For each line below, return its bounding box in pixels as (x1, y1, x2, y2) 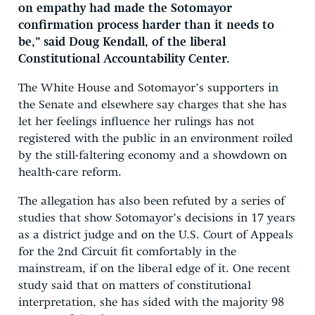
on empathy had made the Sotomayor (18, 2, 232, 15)
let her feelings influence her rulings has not (18, 115, 255, 128)
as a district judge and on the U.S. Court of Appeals (18, 229, 293, 241)
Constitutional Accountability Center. (18, 53, 230, 65)
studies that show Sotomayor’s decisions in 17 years (18, 212, 295, 224)
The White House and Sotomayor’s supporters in (18, 82, 278, 94)
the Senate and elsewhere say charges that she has (18, 98, 287, 111)
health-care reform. (18, 166, 122, 179)
